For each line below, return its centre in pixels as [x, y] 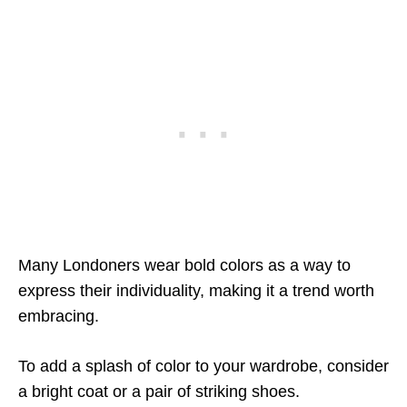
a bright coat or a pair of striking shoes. [159, 392]
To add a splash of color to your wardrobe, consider [203, 366]
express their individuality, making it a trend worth [196, 291]
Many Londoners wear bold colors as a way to [184, 265]
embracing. [59, 316]
